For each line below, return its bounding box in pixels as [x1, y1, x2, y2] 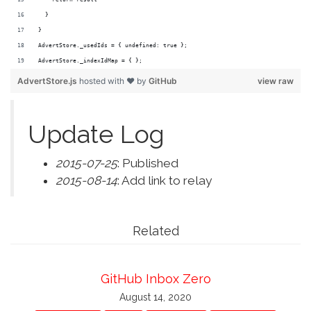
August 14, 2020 [119, 292, 192, 303]
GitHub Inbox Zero [100, 271, 211, 287]
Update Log [28, 119, 165, 149]
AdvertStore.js [17, 76, 79, 87]
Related [132, 224, 179, 239]
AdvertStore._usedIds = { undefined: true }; [38, 42, 187, 49]
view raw [258, 76, 294, 87]
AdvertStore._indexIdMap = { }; [38, 58, 142, 65]
